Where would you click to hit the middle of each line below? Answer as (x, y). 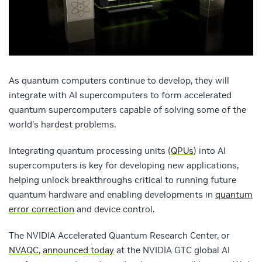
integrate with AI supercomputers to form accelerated (120, 95)
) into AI (210, 151)
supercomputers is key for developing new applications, (124, 166)
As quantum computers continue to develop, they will (119, 81)
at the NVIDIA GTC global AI (172, 250)
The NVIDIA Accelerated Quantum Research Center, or (119, 236)
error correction (42, 209)
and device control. (114, 209)
